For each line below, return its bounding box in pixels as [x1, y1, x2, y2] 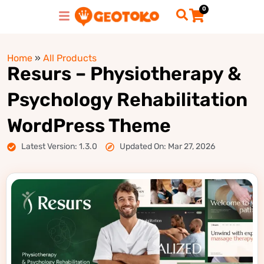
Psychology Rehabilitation [7, 88, 247, 111]
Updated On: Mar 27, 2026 [119, 141, 215, 152]
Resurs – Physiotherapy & [7, 62, 241, 85]
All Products [43, 52, 97, 64]
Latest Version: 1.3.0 [21, 141, 97, 152]
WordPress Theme [7, 114, 171, 137]
